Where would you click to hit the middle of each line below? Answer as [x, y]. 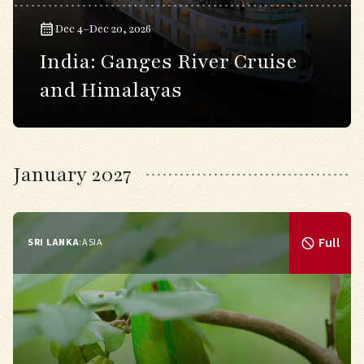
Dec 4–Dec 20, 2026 [103, 29]
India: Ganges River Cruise [168, 62]
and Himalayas [110, 90]
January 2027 [72, 175]
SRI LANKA [54, 243]
